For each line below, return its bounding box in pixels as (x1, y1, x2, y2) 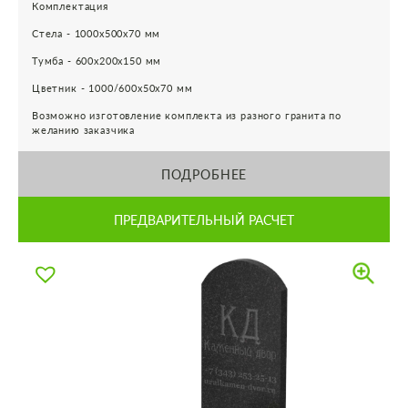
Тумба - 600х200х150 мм (32, 55, 162, 67)
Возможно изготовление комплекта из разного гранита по (32, 109, 342, 122)
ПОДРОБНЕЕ (160, 166, 248, 182)
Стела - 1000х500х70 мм (32, 27, 161, 40)
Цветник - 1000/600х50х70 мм (32, 82, 193, 95)
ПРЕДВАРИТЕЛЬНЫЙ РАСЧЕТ (114, 211, 294, 228)
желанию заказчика (32, 124, 136, 137)
